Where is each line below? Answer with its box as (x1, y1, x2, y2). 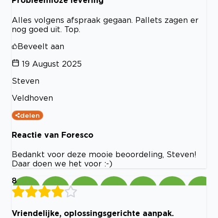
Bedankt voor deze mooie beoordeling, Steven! (12, 150, 197, 159)
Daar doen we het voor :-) (12, 159, 112, 168)
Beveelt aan (18, 41, 64, 51)
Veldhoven (12, 93, 53, 102)
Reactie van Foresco (12, 130, 93, 139)
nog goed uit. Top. (12, 24, 80, 34)
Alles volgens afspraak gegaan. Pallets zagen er (12, 15, 199, 24)
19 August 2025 (22, 59, 82, 68)
